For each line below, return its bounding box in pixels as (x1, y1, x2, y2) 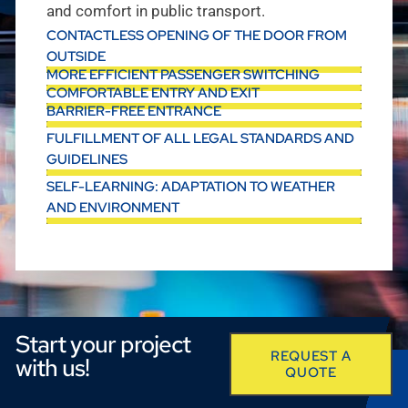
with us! (15, 352, 89, 384)
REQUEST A (270, 347, 352, 366)
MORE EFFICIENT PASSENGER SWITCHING (46, 66, 320, 85)
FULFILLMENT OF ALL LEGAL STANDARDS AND (46, 129, 354, 148)
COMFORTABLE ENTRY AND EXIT (46, 84, 260, 103)
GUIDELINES (46, 150, 127, 169)
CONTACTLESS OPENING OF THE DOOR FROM (46, 26, 347, 46)
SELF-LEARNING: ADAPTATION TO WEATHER (46, 178, 335, 197)
